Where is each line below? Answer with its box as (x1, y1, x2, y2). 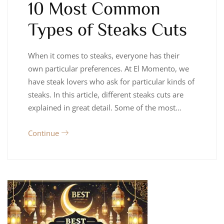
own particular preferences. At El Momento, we (28, 63, 189, 73)
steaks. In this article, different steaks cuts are (28, 89, 183, 99)
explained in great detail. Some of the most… (28, 102, 181, 112)
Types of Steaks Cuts (28, 19, 187, 37)
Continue (28, 127, 61, 138)
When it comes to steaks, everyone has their (28, 50, 179, 60)
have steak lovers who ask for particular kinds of (28, 76, 194, 86)
